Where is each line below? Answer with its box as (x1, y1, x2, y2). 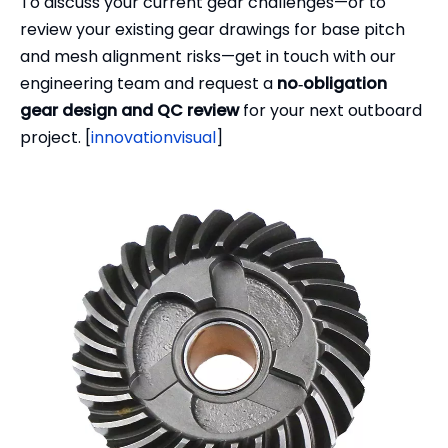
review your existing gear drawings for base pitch (20, 18, 405, 42)
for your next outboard (239, 99, 422, 123)
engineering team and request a (20, 72, 277, 96)
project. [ (20, 126, 91, 150)
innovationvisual (91, 126, 216, 150)
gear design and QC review (20, 99, 239, 123)
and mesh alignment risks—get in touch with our (20, 45, 396, 69)
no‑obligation (277, 72, 387, 96)
